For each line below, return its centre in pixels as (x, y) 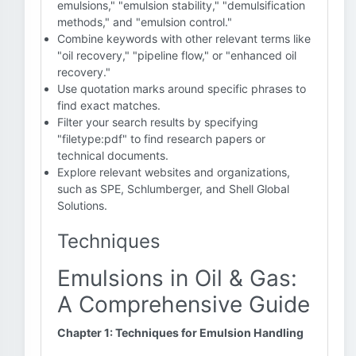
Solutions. (82, 205)
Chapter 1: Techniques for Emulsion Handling (180, 333)
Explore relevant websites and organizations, (174, 172)
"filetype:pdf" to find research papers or (161, 139)
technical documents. (113, 155)
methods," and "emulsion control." (145, 22)
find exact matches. (109, 105)
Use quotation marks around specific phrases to (182, 89)
